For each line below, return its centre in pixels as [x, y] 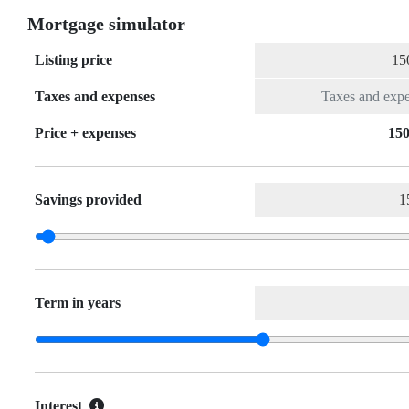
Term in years [78, 303]
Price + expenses [85, 133]
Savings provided [88, 199]
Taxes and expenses [95, 96]
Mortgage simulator [106, 24]
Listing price [73, 60]
